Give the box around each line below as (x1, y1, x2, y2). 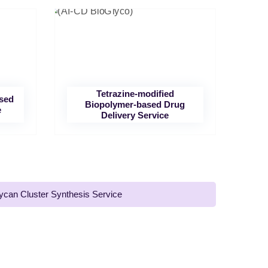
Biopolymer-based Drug (85, 99, 185, 109)
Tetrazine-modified (96, 89, 174, 99)
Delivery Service (101, 110, 169, 120)
